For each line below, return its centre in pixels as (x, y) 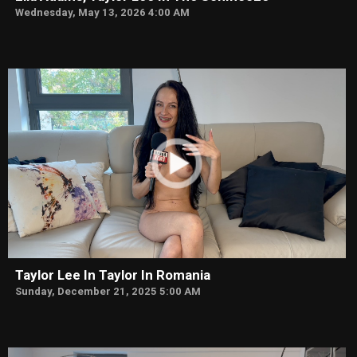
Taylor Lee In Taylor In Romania (113, 275)
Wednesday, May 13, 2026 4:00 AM (102, 12)
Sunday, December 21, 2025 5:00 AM (108, 291)
